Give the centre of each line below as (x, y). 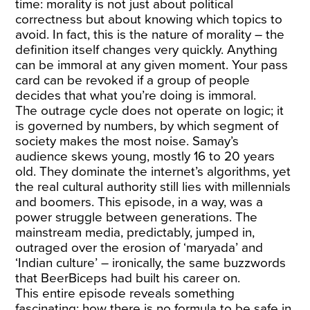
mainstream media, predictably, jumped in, (135, 232)
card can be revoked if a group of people (133, 80)
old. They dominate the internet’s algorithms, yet (153, 172)
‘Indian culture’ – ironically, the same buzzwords (151, 263)
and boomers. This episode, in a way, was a (139, 202)
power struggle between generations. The (137, 217)
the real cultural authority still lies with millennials (153, 187)
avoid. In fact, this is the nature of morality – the (150, 35)
